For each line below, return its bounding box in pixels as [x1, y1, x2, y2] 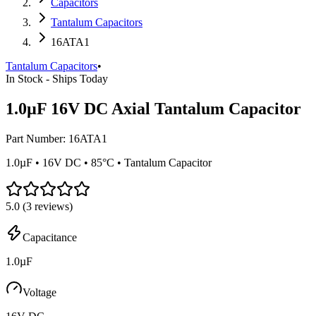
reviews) [32, 200, 73, 212]
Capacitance [23, 231, 77, 243]
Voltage [23, 286, 56, 298]
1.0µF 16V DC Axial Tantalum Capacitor [6, 99, 301, 118]
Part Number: [6, 132, 68, 145]
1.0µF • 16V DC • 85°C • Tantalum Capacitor [6, 156, 212, 169]
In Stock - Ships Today [6, 73, 108, 85]
